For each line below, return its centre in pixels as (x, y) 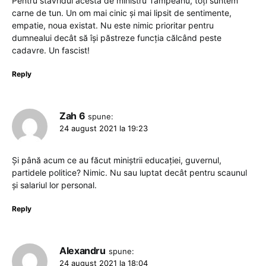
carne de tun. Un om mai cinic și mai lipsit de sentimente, (122, 12)
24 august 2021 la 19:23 (104, 128)
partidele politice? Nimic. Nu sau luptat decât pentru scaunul (129, 172)
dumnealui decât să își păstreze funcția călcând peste (117, 37)
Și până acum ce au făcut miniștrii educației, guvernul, (117, 160)
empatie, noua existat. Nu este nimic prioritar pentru (113, 25)
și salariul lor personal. (54, 185)
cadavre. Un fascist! (51, 50)
